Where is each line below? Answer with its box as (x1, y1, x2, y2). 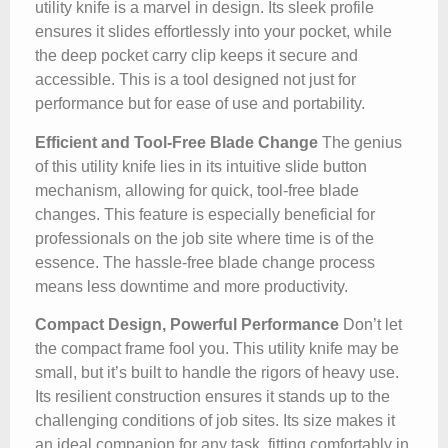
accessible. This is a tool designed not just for (35, 71, 356, 89)
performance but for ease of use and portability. (35, 95, 365, 113)
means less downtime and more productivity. (35, 277, 348, 295)
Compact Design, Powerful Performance (35, 316, 339, 334)
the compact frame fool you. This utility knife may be (35, 340, 399, 358)
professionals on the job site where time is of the (35, 229, 374, 247)
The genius (318, 133, 402, 151)
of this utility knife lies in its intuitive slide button (35, 157, 367, 175)
